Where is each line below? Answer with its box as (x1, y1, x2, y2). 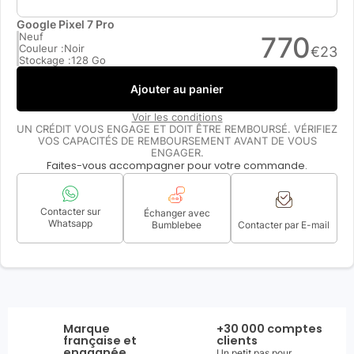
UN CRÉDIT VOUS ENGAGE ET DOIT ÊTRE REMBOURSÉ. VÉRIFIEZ (17, 122, 337, 135)
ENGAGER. (150, 146, 204, 159)
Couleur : (19, 42, 64, 55)
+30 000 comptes (217, 320, 322, 337)
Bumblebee (152, 218, 202, 231)
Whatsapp (47, 217, 92, 230)
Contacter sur (40, 205, 100, 218)
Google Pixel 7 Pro (17, 17, 115, 31)
